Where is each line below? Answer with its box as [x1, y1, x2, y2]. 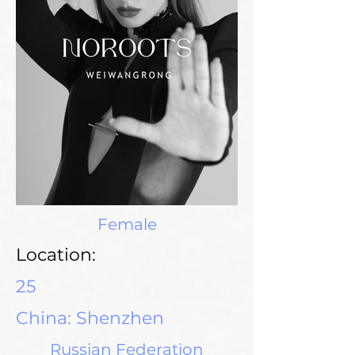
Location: [16, 244, 96, 266]
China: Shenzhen [16, 307, 164, 330]
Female [97, 215, 157, 235]
